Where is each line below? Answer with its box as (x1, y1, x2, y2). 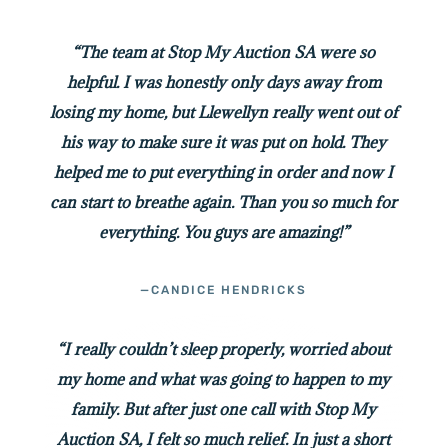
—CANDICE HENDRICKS (140, 282, 308, 297)
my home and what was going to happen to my (57, 368, 391, 389)
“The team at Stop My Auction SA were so (72, 41, 376, 62)
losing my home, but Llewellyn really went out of (49, 101, 398, 122)
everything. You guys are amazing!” (98, 221, 349, 242)
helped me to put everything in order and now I (54, 161, 394, 182)
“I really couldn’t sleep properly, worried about (57, 338, 391, 359)
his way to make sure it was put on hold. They (61, 131, 387, 152)
